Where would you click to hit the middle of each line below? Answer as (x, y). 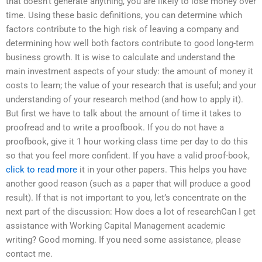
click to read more (42, 170)
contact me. (29, 254)
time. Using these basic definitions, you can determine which (124, 15)
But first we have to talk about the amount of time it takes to (124, 114)
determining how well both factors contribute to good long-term (130, 44)
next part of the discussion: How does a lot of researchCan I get (131, 212)
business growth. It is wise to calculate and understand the (120, 58)
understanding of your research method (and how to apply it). (125, 100)
